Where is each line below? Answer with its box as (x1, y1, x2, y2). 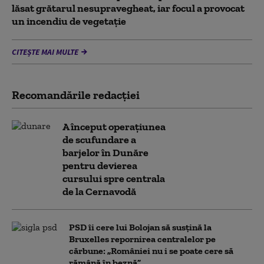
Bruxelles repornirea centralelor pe (69, 233, 216, 245)
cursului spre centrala (62, 172, 165, 185)
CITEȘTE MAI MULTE (12, 47, 78, 57)
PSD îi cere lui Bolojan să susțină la (69, 222, 212, 233)
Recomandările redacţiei (12, 88, 140, 102)
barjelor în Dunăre (62, 146, 148, 159)
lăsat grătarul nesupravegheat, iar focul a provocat (12, 2, 245, 15)
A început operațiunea (62, 120, 166, 133)
